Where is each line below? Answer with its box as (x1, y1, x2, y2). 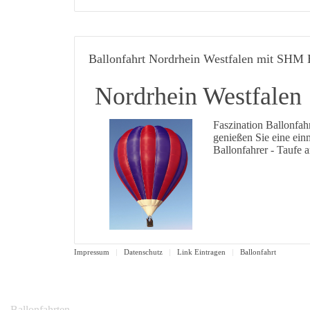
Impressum (74, 247, 109, 256)
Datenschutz (124, 247, 163, 256)
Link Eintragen (177, 247, 226, 256)
